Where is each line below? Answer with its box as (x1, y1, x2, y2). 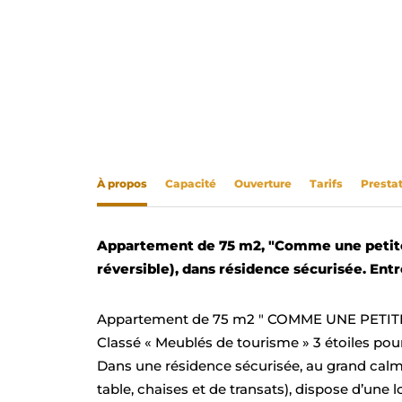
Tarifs (309, 176, 343, 190)
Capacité (164, 176, 216, 190)
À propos (96, 176, 147, 190)
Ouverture (233, 176, 292, 190)
